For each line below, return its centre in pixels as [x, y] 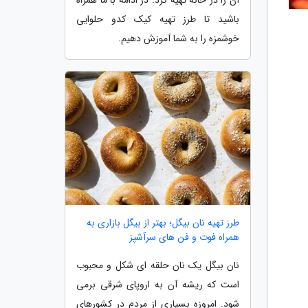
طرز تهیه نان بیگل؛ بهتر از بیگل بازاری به [163, 223]
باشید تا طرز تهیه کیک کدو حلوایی [158, 20]
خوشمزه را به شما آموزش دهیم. [179, 39]
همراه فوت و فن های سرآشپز [184, 238]
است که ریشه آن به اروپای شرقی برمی [158, 285]
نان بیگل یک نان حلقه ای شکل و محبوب [158, 266]
